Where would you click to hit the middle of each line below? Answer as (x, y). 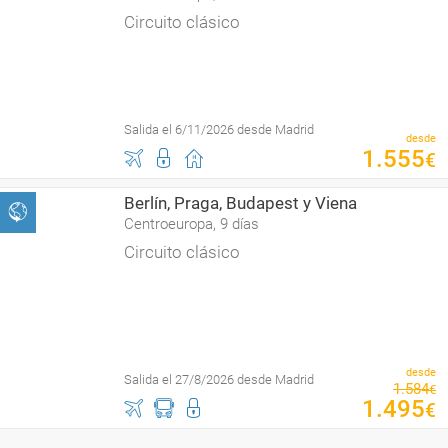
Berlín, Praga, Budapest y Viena (240, 203)
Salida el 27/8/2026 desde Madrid (219, 379)
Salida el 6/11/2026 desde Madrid (219, 129)
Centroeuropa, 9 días (191, 224)
